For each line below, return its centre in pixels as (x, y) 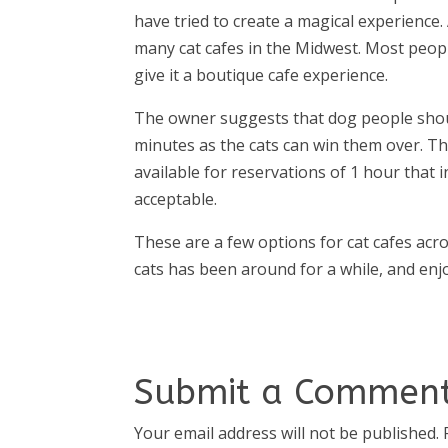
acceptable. (176, 198)
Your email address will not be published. (287, 432)
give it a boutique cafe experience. (261, 74)
